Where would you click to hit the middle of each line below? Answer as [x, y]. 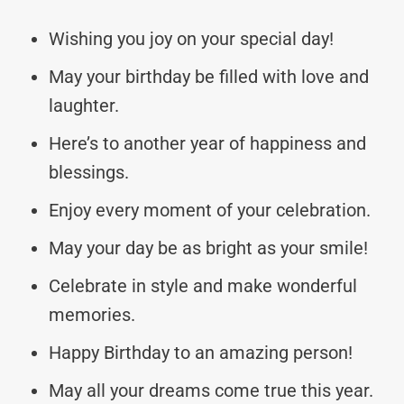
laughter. [84, 105]
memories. [92, 314]
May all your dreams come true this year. [211, 390]
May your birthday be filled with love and [209, 76]
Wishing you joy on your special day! [191, 38]
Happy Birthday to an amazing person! [201, 352]
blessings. [89, 172]
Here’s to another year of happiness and [207, 143]
